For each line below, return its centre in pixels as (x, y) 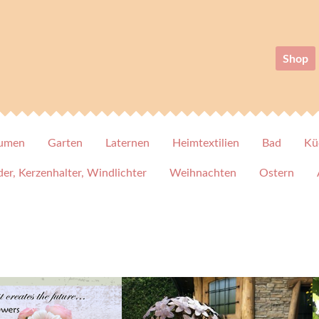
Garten (65, 142)
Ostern (276, 172)
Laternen (127, 142)
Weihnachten (203, 172)
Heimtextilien (206, 142)
